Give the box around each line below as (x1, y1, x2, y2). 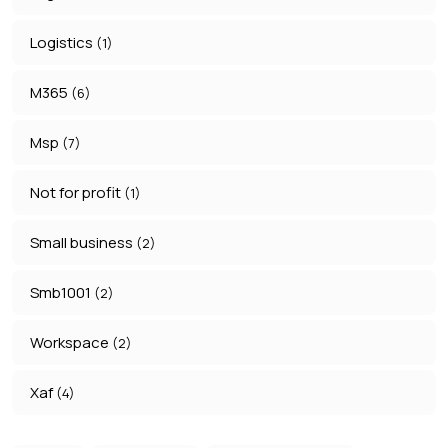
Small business (30, 232, 136, 254)
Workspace (30, 332, 112, 354)
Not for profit (30, 182, 124, 204)
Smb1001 (30, 282, 94, 304)
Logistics (30, 32, 96, 54)
